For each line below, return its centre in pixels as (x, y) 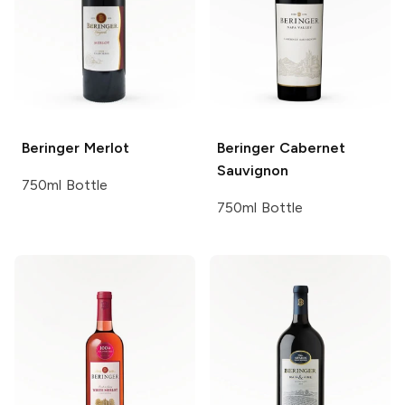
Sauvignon (253, 170)
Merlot (104, 147)
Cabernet (310, 147)
